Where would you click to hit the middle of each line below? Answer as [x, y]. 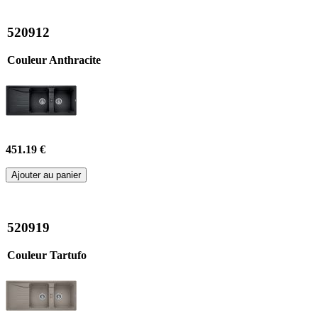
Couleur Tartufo [47, 255]
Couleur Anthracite [54, 60]
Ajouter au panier [46, 175]
